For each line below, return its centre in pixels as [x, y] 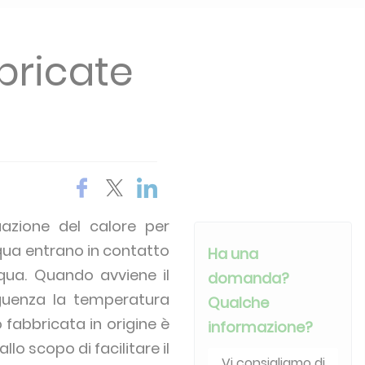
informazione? [261, 327]
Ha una [233, 254]
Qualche [239, 303]
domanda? [249, 278]
